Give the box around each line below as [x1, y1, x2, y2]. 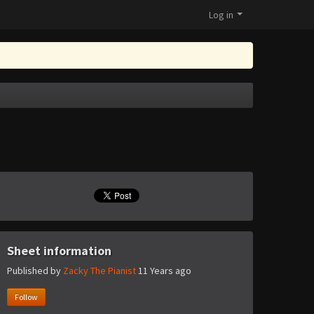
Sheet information [7, 243, 111, 259]
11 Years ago [138, 264, 191, 278]
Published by [7, 264, 63, 278]
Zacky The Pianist [63, 264, 136, 278]
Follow [15, 292, 38, 303]
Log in [209, 8, 233, 21]
